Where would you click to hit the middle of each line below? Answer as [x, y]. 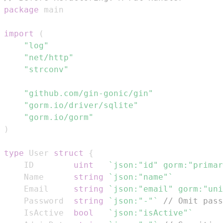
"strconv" [46, 69]
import [19, 33]
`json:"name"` [141, 177]
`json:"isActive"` [151, 213]
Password [49, 201]
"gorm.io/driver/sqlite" [81, 105]
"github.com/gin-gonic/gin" [89, 93]
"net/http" [49, 57]
